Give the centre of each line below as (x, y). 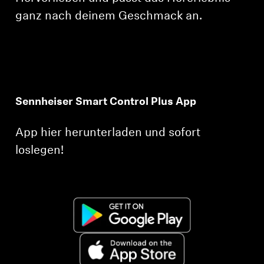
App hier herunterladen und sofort (108, 133)
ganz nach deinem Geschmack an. (109, 17)
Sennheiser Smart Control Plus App (106, 103)
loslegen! (40, 151)
